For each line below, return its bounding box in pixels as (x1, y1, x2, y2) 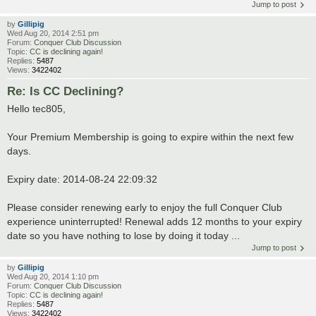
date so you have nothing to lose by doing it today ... (7, 229, 240, 241)
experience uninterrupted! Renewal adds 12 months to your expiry (7, 215, 302, 227)
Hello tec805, (7, 102, 66, 114)
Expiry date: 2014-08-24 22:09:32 (7, 173, 157, 185)
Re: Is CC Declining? (7, 84, 123, 97)
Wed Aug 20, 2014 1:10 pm (7, 272, 99, 281)
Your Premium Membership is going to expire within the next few (7, 130, 293, 142)
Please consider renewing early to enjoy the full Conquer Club (7, 201, 282, 213)
